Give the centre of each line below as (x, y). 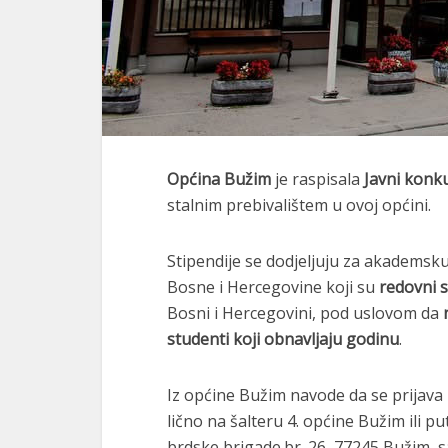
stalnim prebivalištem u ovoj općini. (299, 205)
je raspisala (317, 179)
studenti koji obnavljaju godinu (283, 339)
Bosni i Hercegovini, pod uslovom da (305, 313)
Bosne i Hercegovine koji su (273, 287)
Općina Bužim (219, 179)
